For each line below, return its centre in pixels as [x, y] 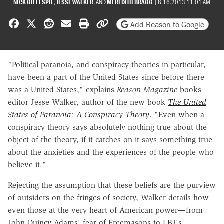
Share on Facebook [59, 23]
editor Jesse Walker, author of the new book [88, 102]
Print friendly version [132, 23]
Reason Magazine [147, 89]
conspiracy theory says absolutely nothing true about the [107, 127]
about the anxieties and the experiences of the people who [111, 152]
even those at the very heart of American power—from [105, 210]
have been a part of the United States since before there [106, 77]
